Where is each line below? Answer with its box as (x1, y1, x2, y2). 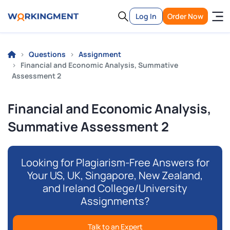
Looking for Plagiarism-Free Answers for (21, 156, 209, 169)
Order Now (167, 11, 203, 21)
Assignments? (81, 194, 149, 208)
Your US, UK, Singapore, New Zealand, (27, 168, 203, 182)
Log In (136, 11, 157, 21)
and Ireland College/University (43, 181, 187, 195)
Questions (29, 49, 66, 59)
